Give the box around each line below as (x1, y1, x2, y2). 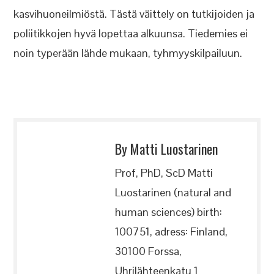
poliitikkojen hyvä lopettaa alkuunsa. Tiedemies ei (13, 26, 248, 40)
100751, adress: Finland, (115, 224, 228, 239)
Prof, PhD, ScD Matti (115, 166, 213, 180)
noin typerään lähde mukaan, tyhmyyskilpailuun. (13, 46, 243, 60)
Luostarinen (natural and (115, 185, 232, 199)
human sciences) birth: (115, 205, 223, 219)
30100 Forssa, (115, 244, 182, 258)
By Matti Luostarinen (115, 139, 218, 158)
